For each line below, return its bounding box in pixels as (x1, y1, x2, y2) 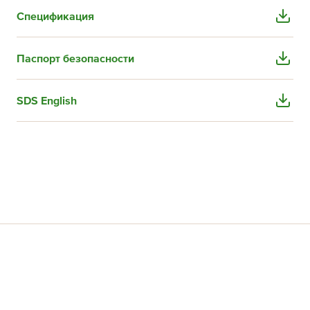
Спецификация (16, 10, 94, 24)
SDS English (16, 94, 77, 108)
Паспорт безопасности (16, 52, 134, 66)
